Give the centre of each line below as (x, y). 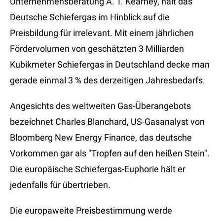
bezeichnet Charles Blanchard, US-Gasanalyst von (107, 122)
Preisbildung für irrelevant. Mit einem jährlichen (102, 33)
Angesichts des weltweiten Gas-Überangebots (100, 106)
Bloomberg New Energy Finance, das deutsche (101, 138)
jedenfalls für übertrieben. (60, 185)
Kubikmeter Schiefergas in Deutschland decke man (110, 65)
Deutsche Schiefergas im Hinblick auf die (90, 17)
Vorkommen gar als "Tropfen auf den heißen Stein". (110, 153)
